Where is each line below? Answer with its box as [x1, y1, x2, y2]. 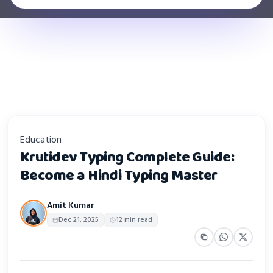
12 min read [116, 214, 152, 225]
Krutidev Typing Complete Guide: [20, 144, 235, 169]
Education [20, 132, 62, 148]
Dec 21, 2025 [58, 214, 99, 225]
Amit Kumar [47, 198, 94, 213]
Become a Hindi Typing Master [20, 163, 218, 188]
